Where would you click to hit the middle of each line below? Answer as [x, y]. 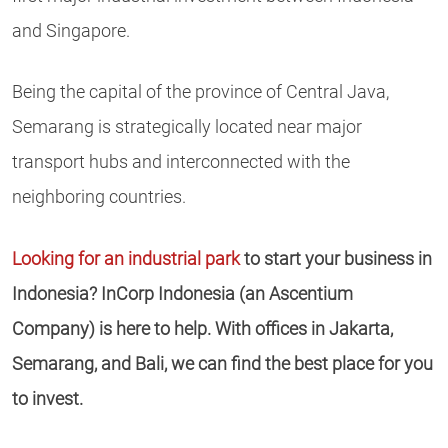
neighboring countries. [99, 197]
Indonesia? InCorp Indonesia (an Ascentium [182, 293]
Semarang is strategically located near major [187, 127]
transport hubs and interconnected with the [181, 162]
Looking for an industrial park [126, 258]
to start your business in [336, 258]
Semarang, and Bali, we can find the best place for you [222, 363]
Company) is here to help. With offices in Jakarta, [202, 328]
